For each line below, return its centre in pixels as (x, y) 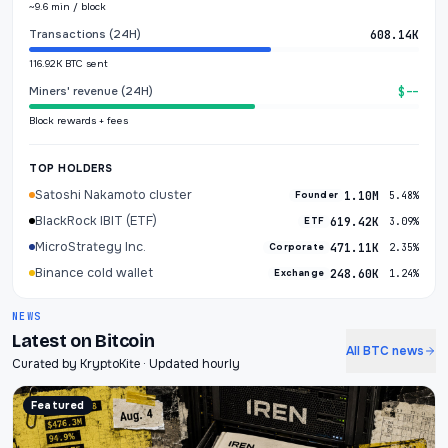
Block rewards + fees (78, 120)
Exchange (299, 272)
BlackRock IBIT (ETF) (96, 221)
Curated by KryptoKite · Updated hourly (126, 364)
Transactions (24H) (85, 34)
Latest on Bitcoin (83, 341)
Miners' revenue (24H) (91, 91)
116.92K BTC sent (68, 63)
